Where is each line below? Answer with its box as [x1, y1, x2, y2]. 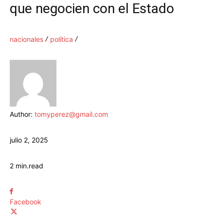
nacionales [10, 35, 43, 44]
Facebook [10, 198, 41, 206]
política [50, 35, 73, 44]
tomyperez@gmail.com [35, 110, 108, 119]
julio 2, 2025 [10, 136, 48, 145]
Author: [10, 110, 35, 119]
